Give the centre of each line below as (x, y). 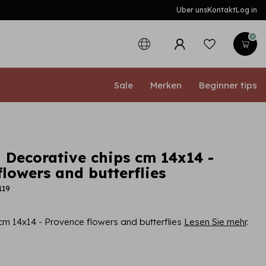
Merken (166, 85)
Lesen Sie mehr (215, 222)
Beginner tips (228, 85)
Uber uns (192, 10)
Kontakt (221, 10)
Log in (246, 10)
